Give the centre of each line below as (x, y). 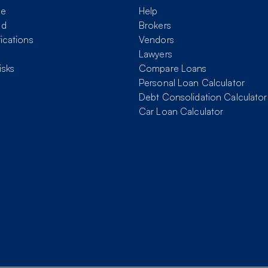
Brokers (155, 25)
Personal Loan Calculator (192, 83)
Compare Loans (173, 68)
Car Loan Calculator (181, 112)
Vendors (156, 40)
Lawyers (156, 54)
